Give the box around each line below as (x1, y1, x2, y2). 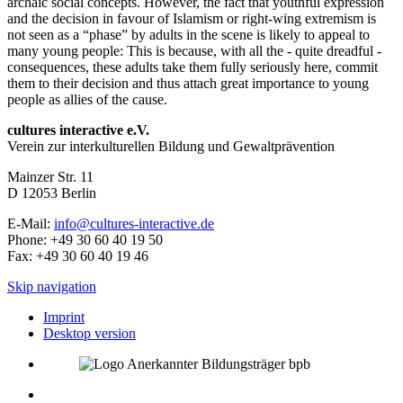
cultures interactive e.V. (7, 122, 149, 139)
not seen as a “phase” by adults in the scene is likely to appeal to (7, 27, 370, 43)
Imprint (43, 309, 85, 326)
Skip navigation (7, 279, 96, 295)
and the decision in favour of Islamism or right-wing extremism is (7, 11, 376, 27)
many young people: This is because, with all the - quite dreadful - (7, 43, 381, 59)
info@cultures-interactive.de (54, 216, 214, 232)
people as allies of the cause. (7, 92, 167, 108)
